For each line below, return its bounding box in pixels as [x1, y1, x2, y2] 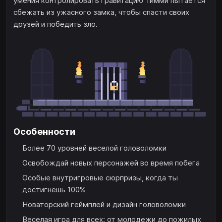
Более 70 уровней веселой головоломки [22, 143, 166, 153]
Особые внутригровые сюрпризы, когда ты [22, 172, 178, 182]
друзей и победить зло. [13, 19, 98, 29]
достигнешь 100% [22, 184, 86, 194]
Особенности [13, 126, 75, 137]
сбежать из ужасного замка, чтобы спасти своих [13, 7, 189, 17]
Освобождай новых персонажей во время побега [22, 158, 200, 167]
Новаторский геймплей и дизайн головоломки [22, 199, 186, 209]
